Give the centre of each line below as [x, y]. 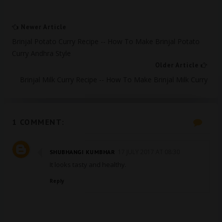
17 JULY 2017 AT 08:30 [149, 152]
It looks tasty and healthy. [88, 165]
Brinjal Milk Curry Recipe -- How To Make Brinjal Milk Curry [114, 80]
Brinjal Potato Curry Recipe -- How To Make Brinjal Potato [106, 41]
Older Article [178, 65]
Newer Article [42, 27]
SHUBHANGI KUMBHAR [82, 152]
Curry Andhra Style [41, 53]
